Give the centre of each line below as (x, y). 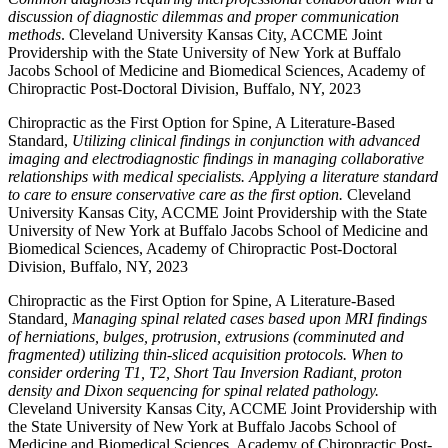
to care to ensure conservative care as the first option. (177, 194)
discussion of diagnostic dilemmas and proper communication (203, 16)
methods (34, 34)
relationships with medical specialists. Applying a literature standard (223, 176)
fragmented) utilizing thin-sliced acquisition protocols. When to (205, 354)
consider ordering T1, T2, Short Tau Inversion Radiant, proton (205, 372)
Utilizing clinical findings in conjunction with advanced (246, 140)
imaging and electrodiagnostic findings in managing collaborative (216, 158)
